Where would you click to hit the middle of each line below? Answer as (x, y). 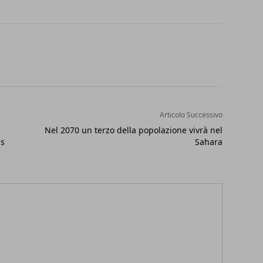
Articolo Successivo (191, 115)
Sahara (208, 142)
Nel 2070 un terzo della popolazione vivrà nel (133, 130)
